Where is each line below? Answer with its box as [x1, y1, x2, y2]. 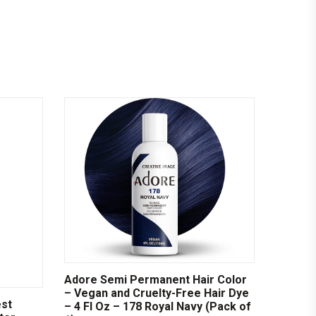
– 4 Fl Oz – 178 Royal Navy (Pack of [64, 299, 251, 313]
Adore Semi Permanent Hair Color [64, 272, 247, 286]
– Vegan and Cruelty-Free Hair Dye [64, 286, 249, 300]
